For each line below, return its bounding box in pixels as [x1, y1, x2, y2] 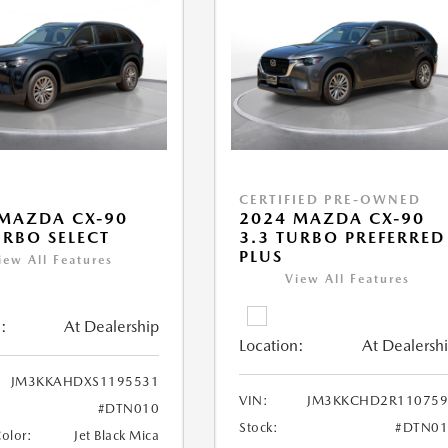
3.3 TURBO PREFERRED [239, 228, 446, 248]
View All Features [285, 272, 411, 287]
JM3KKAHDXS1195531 [10, 374, 160, 390]
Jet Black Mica [74, 428, 160, 444]
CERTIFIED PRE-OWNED [239, 192, 422, 208]
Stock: [239, 420, 279, 436]
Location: [239, 336, 305, 356]
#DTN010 [97, 401, 160, 417]
